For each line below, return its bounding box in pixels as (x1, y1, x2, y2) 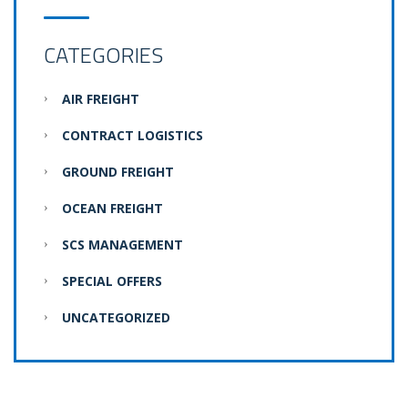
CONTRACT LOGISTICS (62, 127, 203, 145)
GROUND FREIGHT (62, 163, 174, 181)
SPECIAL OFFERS (62, 272, 162, 291)
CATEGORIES (44, 38, 163, 72)
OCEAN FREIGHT (62, 199, 163, 218)
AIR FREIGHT (62, 90, 139, 108)
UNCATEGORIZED (62, 309, 170, 327)
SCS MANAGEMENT (62, 236, 183, 254)
